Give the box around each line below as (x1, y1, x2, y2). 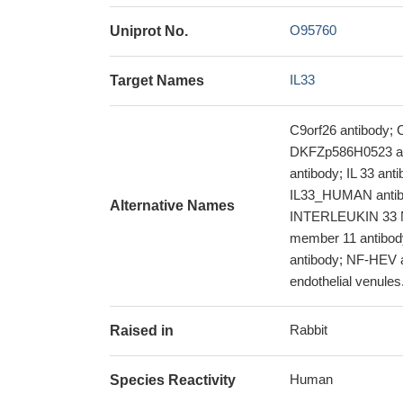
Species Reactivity (110, 372, 236, 388)
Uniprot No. (110, 23, 188, 39)
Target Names (110, 73, 204, 88)
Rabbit (290, 322, 327, 337)
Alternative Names (110, 198, 235, 213)
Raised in (110, 323, 174, 338)
